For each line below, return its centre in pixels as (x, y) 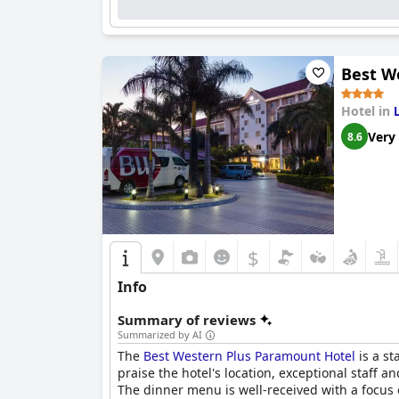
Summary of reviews (187, 320)
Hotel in (367, 111)
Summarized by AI (160, 334)
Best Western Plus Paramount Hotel (249, 356)
